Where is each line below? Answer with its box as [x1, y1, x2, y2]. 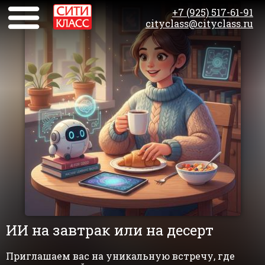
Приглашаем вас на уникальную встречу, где [6, 250, 235, 262]
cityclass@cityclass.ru [146, 17, 253, 30]
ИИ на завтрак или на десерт [6, 221, 214, 240]
